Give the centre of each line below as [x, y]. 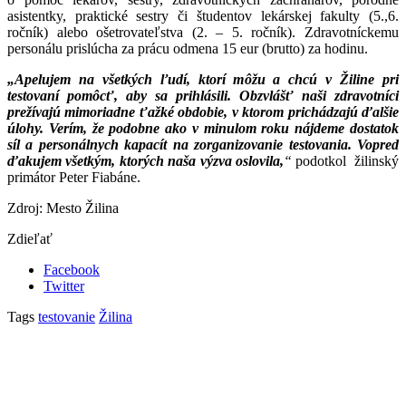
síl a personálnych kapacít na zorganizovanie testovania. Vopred [203, 145]
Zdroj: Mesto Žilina [63, 208]
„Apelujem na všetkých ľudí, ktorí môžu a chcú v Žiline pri [203, 80]
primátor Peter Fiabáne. [74, 178]
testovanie [67, 317]
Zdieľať [30, 239]
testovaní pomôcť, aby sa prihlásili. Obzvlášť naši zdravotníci [203, 96]
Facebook [72, 270]
